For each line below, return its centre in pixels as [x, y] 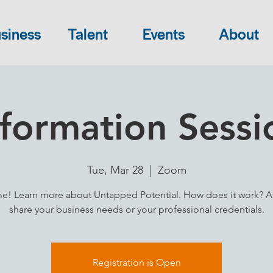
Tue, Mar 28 [115, 170]
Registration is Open [136, 262]
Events [163, 34]
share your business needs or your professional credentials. [136, 209]
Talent [88, 34]
